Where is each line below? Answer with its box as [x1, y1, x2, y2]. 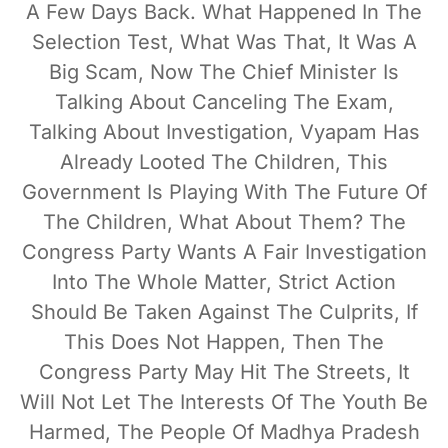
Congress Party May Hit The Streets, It [38, 359, 410, 384]
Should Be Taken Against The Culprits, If [30, 299, 418, 324]
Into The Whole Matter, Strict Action [52, 269, 396, 294]
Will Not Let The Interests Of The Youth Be [20, 389, 428, 414]
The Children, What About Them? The [42, 209, 406, 234]
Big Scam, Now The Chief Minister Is [49, 59, 399, 84]
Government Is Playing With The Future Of [21, 179, 427, 204]
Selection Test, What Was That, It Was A [31, 29, 417, 54]
